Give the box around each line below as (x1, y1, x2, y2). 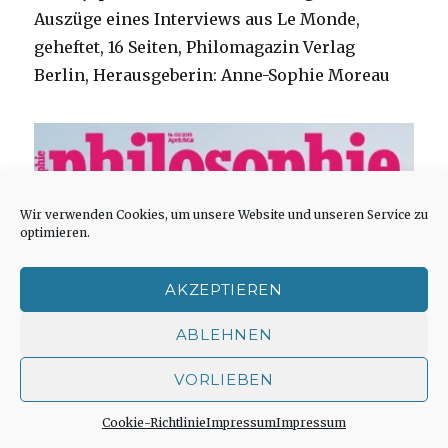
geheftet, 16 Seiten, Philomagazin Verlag (34, 36, 356, 57)
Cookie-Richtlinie (102, 415, 206, 430)
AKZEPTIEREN (165, 279, 283, 299)
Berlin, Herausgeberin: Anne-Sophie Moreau (34, 64, 391, 85)
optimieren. (20, 225, 90, 240)
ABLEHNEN (175, 324, 273, 344)
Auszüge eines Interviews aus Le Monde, (34, 8, 361, 29)
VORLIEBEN (174, 369, 274, 389)
